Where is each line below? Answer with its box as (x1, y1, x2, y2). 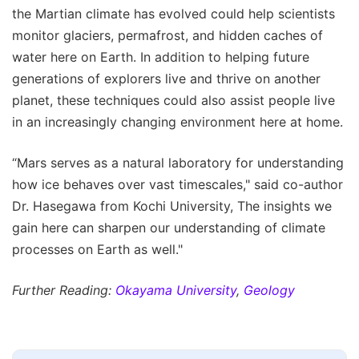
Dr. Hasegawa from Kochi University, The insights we (12, 197, 332, 214)
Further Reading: (12, 281, 115, 298)
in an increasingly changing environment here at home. (12, 113, 343, 130)
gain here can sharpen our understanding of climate (12, 219, 325, 236)
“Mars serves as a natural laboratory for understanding (12, 154, 344, 171)
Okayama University (115, 281, 236, 298)
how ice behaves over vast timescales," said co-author (12, 175, 343, 192)
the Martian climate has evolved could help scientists (12, 5, 335, 22)
